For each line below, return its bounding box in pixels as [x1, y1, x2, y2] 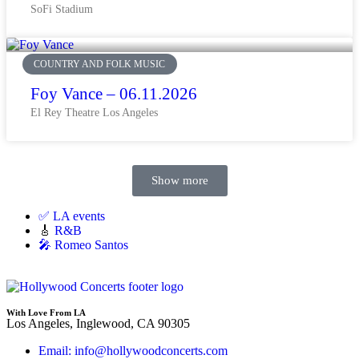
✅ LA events [38, 208, 105, 223]
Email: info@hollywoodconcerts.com [38, 343, 228, 357]
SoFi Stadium [30, 2, 93, 15]
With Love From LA [6, 307, 86, 317]
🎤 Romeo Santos [38, 237, 128, 252]
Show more [151, 173, 208, 187]
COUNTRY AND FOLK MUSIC [34, 58, 166, 70]
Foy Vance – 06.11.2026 [30, 83, 197, 103]
